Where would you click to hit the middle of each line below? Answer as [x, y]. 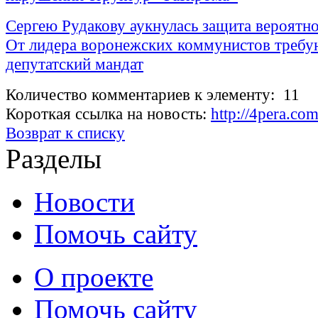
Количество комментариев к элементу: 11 [153, 95]
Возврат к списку [65, 133]
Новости [84, 202]
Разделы [54, 159]
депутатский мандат [75, 64]
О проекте [94, 277]
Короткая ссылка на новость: [108, 114]
